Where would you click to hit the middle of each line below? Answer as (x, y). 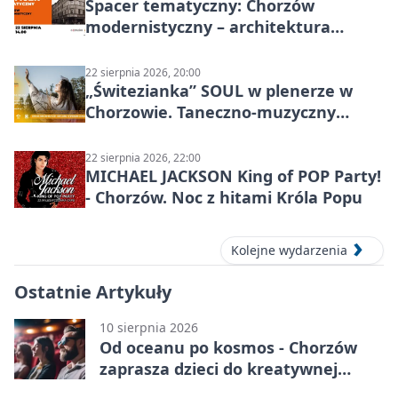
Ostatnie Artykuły (93, 292)
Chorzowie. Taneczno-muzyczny (211, 112)
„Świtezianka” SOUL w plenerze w (219, 91)
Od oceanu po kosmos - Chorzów (228, 348)
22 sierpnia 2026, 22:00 (143, 158)
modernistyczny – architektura (208, 27)
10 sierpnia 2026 (149, 328)
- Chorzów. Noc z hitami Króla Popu (224, 197)
